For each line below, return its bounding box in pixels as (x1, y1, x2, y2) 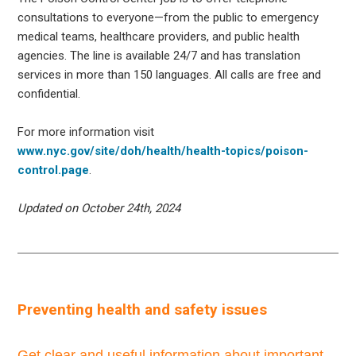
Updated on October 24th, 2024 (17, 200, 181, 215)
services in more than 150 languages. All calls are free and (17, 67, 322, 82)
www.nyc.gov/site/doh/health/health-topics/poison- (17, 143, 309, 158)
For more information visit (17, 124, 155, 139)
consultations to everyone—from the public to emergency (17, 10, 319, 25)
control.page (17, 162, 90, 177)
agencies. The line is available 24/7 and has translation (17, 48, 301, 63)
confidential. (17, 86, 81, 101)
